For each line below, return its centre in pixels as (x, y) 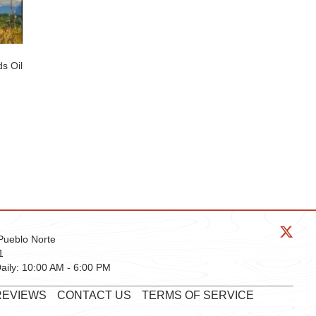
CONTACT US (94, 295)
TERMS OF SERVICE (198, 295)
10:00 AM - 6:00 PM (66, 267)
